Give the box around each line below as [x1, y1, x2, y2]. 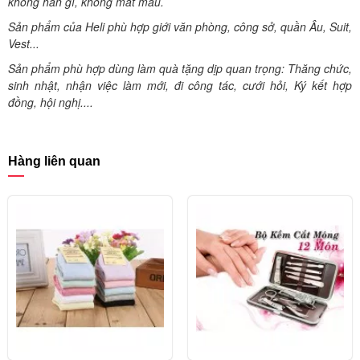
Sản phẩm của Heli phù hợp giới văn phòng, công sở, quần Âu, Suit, [8, 18, 352, 35]
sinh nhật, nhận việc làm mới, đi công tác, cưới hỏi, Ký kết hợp [8, 77, 352, 94]
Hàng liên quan [8, 154, 100, 169]
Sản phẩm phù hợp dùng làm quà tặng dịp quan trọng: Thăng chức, [8, 60, 352, 77]
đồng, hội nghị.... [8, 94, 93, 111]
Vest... [8, 35, 39, 52]
